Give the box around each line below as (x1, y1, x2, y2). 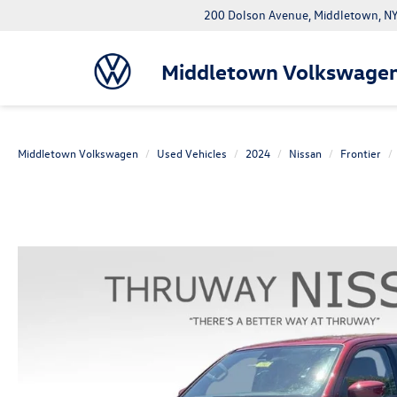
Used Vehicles (157, 145, 227, 160)
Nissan (289, 145, 322, 160)
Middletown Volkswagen (18, 145, 138, 160)
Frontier (340, 145, 381, 160)
